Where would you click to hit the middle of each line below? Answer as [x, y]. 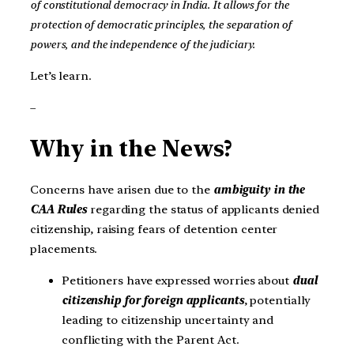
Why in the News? [132, 149]
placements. [64, 249]
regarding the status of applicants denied [203, 209]
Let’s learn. [61, 75]
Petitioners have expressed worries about [177, 280]
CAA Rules [59, 209]
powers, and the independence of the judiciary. [143, 45]
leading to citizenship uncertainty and [168, 320]
